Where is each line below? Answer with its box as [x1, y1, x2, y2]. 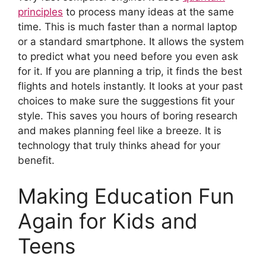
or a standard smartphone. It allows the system [18, 36, 244, 48]
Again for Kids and [18, 208, 198, 233]
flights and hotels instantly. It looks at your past [18, 80, 243, 93]
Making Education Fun [18, 183, 234, 208]
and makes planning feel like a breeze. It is [18, 125, 221, 137]
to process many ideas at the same [63, 6, 234, 18]
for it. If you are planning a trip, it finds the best [18, 65, 242, 78]
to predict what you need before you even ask [18, 50, 238, 63]
